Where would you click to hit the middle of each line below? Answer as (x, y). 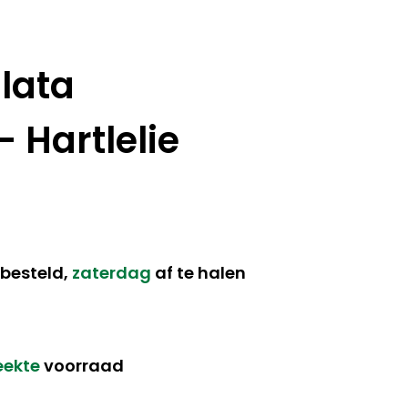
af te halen (199, 272)
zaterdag (112, 272)
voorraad (82, 365)
